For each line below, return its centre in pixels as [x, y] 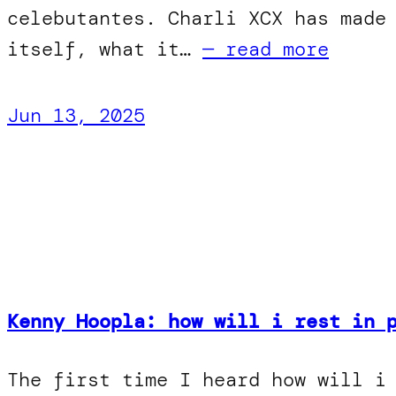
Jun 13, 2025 [76, 115]
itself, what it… [105, 49]
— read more [266, 49]
